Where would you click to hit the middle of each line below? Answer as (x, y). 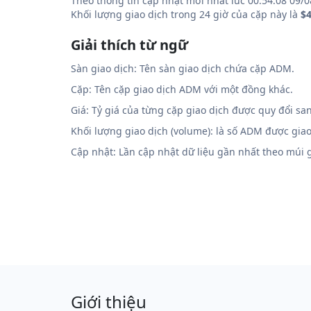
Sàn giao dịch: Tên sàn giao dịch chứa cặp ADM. (183, 68)
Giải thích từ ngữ (129, 45)
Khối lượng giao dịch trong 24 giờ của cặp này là (186, 14)
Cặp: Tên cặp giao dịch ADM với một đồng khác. (182, 89)
